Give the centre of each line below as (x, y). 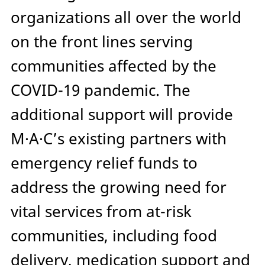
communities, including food (114, 236)
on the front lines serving (102, 42)
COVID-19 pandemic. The (101, 91)
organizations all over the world (126, 18)
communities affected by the (114, 66)
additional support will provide (122, 115)
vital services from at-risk (101, 212)
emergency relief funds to (104, 163)
